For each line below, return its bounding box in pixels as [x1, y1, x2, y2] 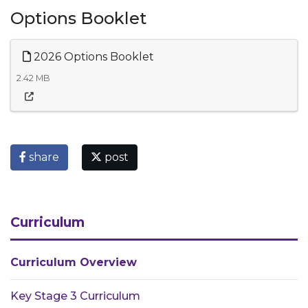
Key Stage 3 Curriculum [10, 289, 140, 302]
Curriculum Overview [10, 256, 137, 269]
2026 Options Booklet [31, 50, 154, 63]
